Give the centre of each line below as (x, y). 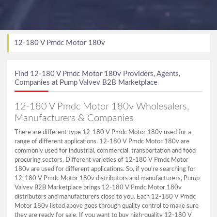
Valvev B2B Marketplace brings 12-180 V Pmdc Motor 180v (98, 187)
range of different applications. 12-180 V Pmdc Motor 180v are (102, 141)
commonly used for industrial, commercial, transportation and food (105, 151)
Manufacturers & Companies (74, 118)
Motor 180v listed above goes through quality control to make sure (107, 206)
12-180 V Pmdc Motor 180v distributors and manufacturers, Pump (107, 178)
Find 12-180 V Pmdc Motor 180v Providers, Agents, (97, 74)
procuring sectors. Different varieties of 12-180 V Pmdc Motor (101, 160)
